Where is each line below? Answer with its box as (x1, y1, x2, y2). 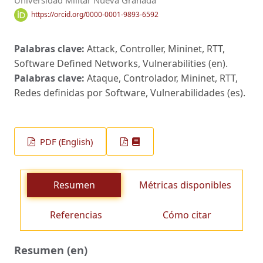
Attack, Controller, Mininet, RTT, (87, 42, 225, 55)
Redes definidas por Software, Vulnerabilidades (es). (14, 86, 245, 99)
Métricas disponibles (139, 178, 231, 191)
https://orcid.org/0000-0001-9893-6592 (31, 9, 159, 20)
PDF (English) (38, 136, 93, 148)
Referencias (50, 208, 102, 221)
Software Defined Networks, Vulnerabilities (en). (14, 57, 228, 70)
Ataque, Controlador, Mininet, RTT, (87, 72, 238, 85)
